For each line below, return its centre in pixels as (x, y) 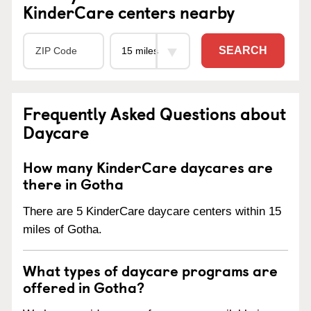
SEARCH (243, 51)
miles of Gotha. (62, 229)
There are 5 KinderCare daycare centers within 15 (152, 211)
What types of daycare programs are (150, 270)
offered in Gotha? (84, 286)
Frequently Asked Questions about (154, 113)
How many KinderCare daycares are (148, 166)
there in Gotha (73, 183)
